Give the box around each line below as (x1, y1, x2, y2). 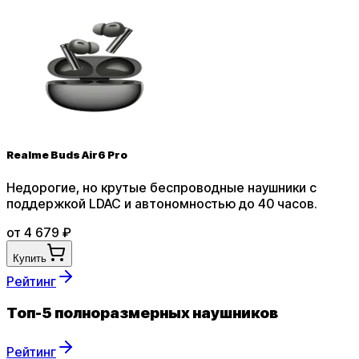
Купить (13, 252, 46, 264)
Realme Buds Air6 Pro (6, 148, 127, 162)
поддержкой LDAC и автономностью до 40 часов (6, 195, 314, 212)
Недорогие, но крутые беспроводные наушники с (6, 179, 317, 196)
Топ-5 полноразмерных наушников (6, 304, 278, 323)
